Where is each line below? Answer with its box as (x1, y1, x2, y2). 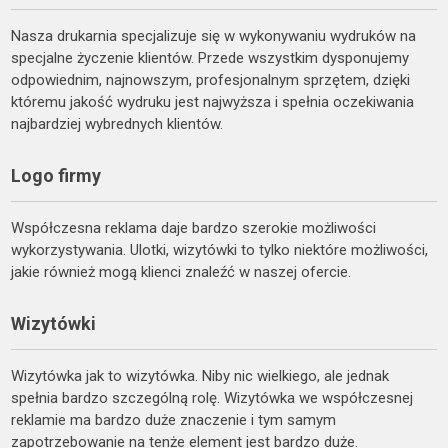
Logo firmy (11, 164, 102, 186)
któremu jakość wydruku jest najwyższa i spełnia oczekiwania (11, 92, 415, 111)
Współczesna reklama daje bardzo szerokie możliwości (11, 218, 377, 237)
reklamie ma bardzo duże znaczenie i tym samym (11, 410, 337, 429)
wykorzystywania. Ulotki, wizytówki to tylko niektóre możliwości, (11, 240, 429, 259)
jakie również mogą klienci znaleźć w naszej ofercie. (11, 262, 352, 281)
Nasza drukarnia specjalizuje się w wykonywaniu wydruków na (11, 26, 417, 45)
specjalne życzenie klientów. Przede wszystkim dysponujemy (11, 48, 410, 67)
